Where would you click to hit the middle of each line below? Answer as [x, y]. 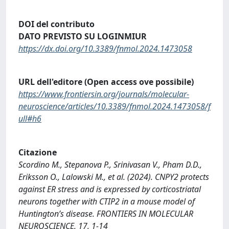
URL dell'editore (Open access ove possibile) [106, 82]
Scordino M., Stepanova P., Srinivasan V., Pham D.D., [110, 164]
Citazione [38, 152]
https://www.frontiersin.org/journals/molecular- [104, 94]
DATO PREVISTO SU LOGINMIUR [83, 36]
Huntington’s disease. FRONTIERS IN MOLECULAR [106, 213]
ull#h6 [30, 119]
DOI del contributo [56, 24]
